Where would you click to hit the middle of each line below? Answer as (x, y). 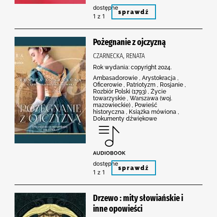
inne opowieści (118, 209)
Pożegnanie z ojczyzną (129, 42)
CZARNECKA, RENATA (119, 55)
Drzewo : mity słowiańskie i (138, 198)
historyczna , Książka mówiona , (136, 112)
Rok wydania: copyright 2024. (132, 67)
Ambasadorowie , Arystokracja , (136, 78)
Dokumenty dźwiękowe (125, 118)
